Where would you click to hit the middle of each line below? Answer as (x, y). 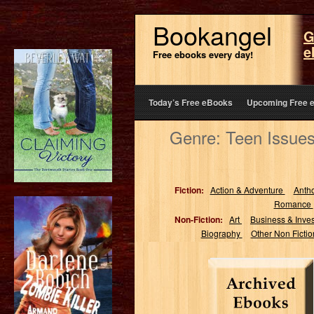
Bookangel (212, 35)
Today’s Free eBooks (191, 102)
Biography (221, 233)
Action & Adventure (247, 190)
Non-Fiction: (199, 219)
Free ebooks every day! (203, 54)
